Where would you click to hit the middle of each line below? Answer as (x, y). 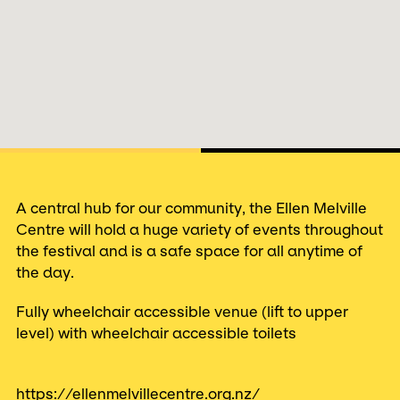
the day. (45, 272)
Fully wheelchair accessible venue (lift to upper (182, 312)
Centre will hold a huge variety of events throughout (200, 229)
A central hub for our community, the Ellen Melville (192, 208)
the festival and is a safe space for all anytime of (189, 251)
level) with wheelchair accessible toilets (156, 333)
